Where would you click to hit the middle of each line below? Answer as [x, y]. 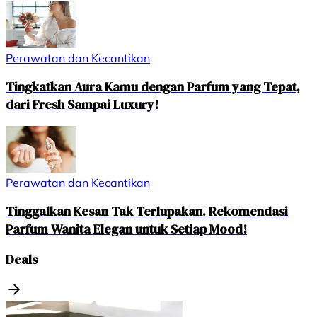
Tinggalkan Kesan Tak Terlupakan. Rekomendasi [147, 212]
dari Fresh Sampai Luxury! [82, 105]
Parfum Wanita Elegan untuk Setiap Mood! [126, 229]
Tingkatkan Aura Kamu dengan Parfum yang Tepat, [153, 87]
